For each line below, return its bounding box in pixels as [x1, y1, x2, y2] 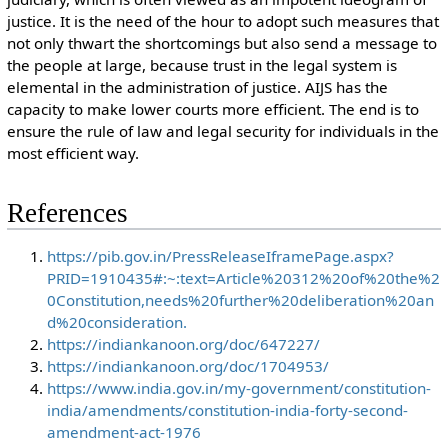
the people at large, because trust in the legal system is [6, 54, 397, 75]
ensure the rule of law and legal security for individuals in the [6, 120, 439, 141]
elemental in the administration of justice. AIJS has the [6, 76, 388, 97]
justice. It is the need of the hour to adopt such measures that [6, 10, 439, 31]
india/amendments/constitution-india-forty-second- [46, 399, 408, 420]
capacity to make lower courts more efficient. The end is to [6, 98, 419, 119]
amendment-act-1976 [46, 421, 201, 442]
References [6, 197, 128, 228]
